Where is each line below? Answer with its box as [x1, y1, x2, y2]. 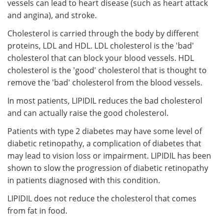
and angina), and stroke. [7, 9, 97, 21]
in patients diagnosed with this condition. [7, 174, 160, 186]
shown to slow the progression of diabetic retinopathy [7, 162, 208, 173]
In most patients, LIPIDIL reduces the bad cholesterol [7, 95, 202, 106]
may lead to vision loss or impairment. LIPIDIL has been [7, 150, 211, 161]
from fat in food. [7, 205, 67, 216]
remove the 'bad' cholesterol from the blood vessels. [7, 77, 202, 88]
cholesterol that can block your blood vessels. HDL [7, 52, 194, 63]
